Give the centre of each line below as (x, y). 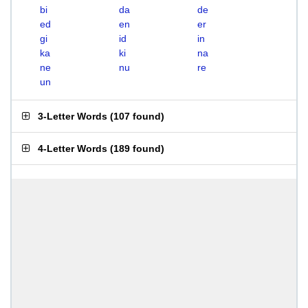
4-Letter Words (73, 148)
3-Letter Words (73, 116)
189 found (137, 148)
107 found (137, 116)
